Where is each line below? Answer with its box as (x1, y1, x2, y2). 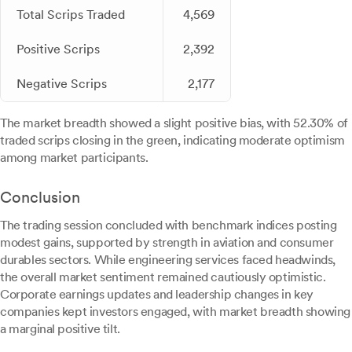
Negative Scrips (16, 76, 107, 91)
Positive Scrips (16, 42, 100, 57)
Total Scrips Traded (16, 7, 125, 22)
